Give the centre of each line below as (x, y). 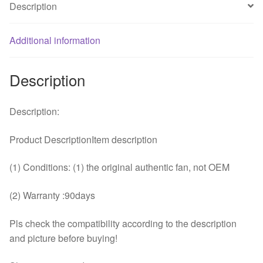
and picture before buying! (63, 238)
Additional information (55, 40)
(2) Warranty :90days (52, 195)
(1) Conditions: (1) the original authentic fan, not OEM (119, 167)
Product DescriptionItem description (83, 139)
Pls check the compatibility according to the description (123, 223)
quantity (25, 26)
